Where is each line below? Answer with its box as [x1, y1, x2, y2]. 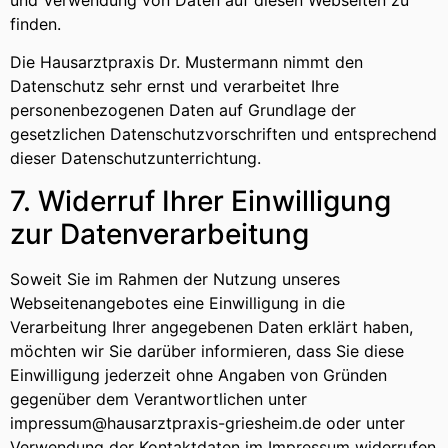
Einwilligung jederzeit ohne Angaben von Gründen [10, 364, 387, 385]
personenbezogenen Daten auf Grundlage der [10, 100, 356, 121]
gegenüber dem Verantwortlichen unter [10, 388, 307, 409]
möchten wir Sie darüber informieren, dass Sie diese [10, 340, 404, 361]
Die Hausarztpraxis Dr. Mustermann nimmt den [10, 52, 363, 73]
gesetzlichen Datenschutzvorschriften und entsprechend [10, 124, 437, 145]
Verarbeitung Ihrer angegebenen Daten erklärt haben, [10, 316, 413, 337]
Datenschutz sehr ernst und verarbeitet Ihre [10, 76, 339, 97]
